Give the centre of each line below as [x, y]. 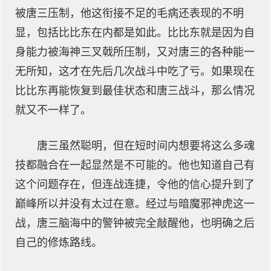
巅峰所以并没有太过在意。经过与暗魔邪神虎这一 [135, 204]
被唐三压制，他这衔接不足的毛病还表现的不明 [129, 13]
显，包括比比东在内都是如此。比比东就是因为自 [135, 33]
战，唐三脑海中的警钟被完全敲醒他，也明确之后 [135, 223]
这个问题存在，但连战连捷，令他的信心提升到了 [135, 184]
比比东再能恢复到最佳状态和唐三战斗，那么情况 [135, 91]
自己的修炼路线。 [59, 243]
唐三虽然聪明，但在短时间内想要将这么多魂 [146, 146]
